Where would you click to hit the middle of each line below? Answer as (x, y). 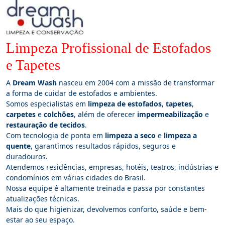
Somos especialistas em (47, 103)
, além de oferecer (105, 114)
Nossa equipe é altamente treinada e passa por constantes (105, 188)
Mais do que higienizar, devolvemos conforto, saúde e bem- (106, 209)
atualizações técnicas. (43, 198)
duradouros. (27, 156)
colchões (59, 114)
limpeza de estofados (125, 103)
